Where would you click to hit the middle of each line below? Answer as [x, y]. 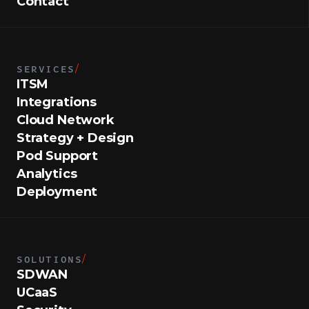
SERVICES [46, 68]
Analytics [47, 174]
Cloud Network [66, 120]
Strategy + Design [75, 138]
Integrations [57, 102]
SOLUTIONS [50, 259]
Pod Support [58, 156]
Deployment [57, 192]
